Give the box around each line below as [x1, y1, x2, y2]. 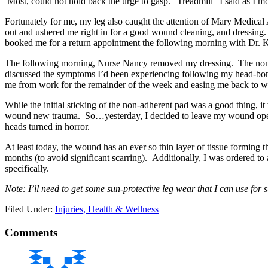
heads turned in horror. [5, 121, 95, 132]
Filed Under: [5, 203, 55, 214]
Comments [5, 226, 57, 239]
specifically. [5, 163, 49, 173]
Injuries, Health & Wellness [55, 203, 159, 214]
